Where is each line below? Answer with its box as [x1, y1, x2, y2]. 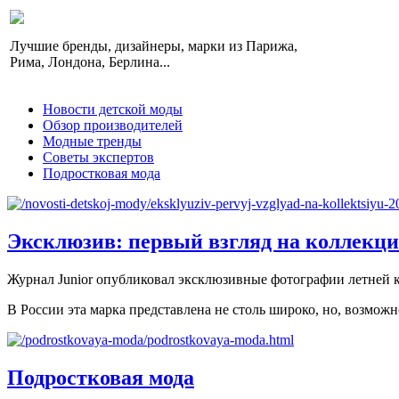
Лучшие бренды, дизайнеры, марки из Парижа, [10, 38, 297, 53]
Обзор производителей [43, 118, 183, 133]
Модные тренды [43, 134, 142, 149]
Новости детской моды [43, 102, 183, 117]
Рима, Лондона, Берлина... [10, 54, 170, 69]
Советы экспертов [43, 150, 154, 165]
